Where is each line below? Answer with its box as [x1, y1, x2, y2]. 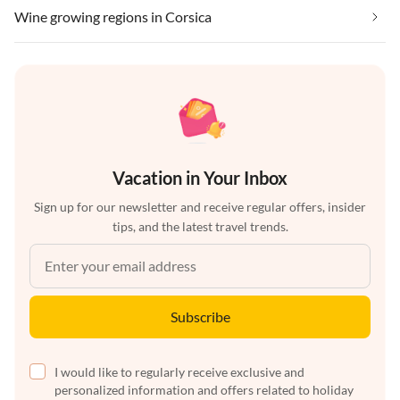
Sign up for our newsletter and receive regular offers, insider [34, 198, 366, 214]
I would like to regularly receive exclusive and [54, 363, 304, 379]
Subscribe [170, 307, 230, 325]
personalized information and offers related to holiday [54, 381, 354, 397]
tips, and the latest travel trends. [112, 218, 288, 234]
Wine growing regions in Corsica [14, 7, 212, 25]
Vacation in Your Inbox [112, 166, 287, 188]
